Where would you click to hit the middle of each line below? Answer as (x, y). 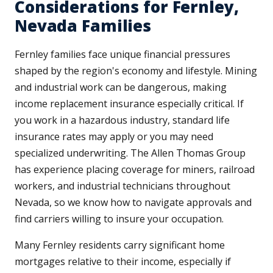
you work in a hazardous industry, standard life (122, 120)
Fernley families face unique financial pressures (122, 55)
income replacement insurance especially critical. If (129, 104)
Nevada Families (83, 26)
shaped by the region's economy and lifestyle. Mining (136, 71)
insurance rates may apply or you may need (114, 137)
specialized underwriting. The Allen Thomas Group (130, 153)
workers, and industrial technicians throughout (122, 186)
